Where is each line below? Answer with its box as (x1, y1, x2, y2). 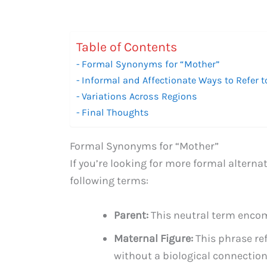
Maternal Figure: (114, 231, 193, 245)
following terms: (70, 173, 148, 187)
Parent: (114, 208, 148, 222)
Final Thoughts (82, 106, 150, 118)
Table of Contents (76, 39, 177, 54)
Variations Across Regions (82, 90, 198, 102)
